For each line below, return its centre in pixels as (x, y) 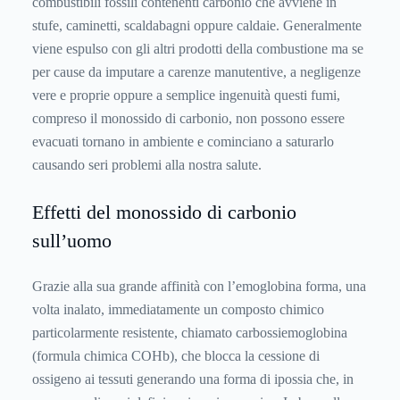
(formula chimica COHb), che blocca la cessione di (176, 356)
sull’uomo (72, 241)
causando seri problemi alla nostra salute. (147, 165)
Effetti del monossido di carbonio (164, 212)
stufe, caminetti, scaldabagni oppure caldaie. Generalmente (197, 26)
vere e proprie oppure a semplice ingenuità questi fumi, (186, 96)
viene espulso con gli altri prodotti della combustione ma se (198, 49)
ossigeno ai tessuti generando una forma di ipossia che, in (193, 379)
